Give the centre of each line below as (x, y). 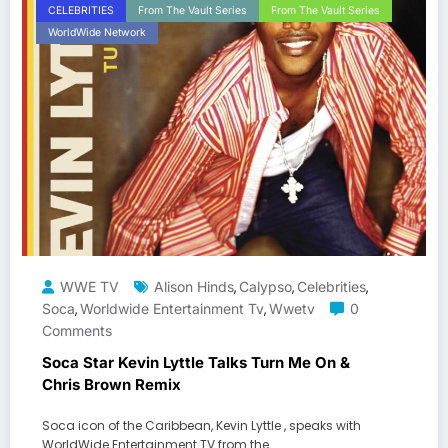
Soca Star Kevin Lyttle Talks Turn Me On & (196, 363)
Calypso (265, 287)
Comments (77, 331)
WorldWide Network (97, 33)
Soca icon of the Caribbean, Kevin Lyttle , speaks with (201, 426)
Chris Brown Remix (111, 385)
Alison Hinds (194, 287)
